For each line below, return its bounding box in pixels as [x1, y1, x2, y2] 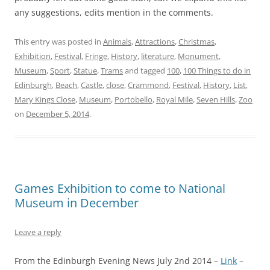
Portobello [115, 93, 152, 105]
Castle [81, 79, 102, 90]
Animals [103, 36, 131, 47]
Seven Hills [196, 93, 235, 105]
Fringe [85, 50, 107, 61]
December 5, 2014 [26, 108, 89, 119]
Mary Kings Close [14, 93, 75, 105]
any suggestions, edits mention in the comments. [14, 6, 213, 18]
